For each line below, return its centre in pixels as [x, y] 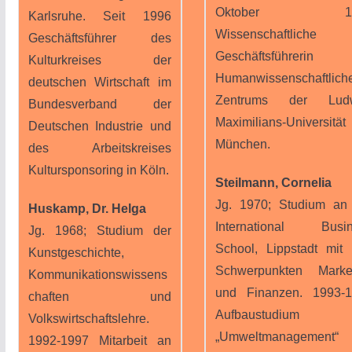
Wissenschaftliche [266, 34]
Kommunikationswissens [97, 275]
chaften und [99, 297]
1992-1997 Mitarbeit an [99, 341]
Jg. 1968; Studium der [99, 231]
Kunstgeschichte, [76, 253]
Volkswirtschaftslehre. [88, 319]
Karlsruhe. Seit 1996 [99, 16]
